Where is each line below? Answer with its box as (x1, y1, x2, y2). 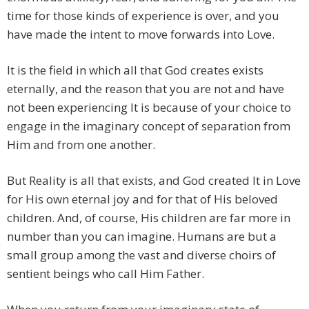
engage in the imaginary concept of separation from (7, 118, 290, 134)
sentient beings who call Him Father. (7, 266, 204, 282)
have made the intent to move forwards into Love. (7, 26, 275, 43)
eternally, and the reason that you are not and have (7, 81, 284, 97)
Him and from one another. (7, 137, 155, 153)
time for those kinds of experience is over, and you (7, 8, 279, 24)
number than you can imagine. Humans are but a (7, 228, 277, 245)
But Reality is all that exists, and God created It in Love (7, 172, 301, 189)
